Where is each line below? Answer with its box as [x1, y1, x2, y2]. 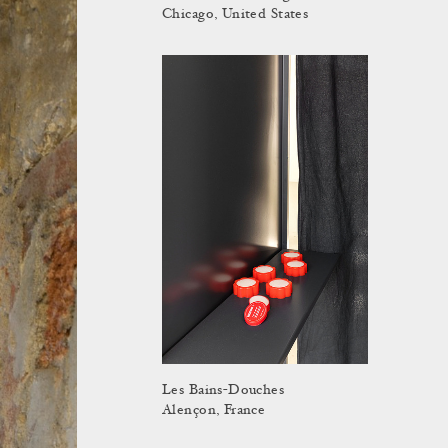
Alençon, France [162, 403, 266, 418]
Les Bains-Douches [162, 383, 285, 398]
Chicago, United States [162, 7, 309, 22]
